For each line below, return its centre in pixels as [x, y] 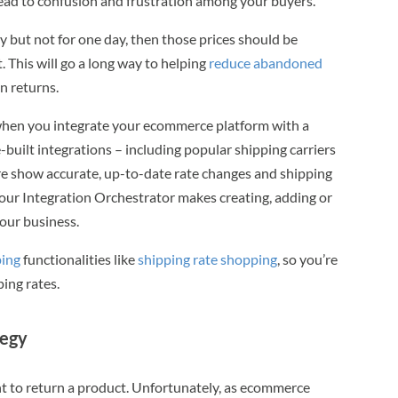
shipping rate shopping [208, 259]
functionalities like [80, 259]
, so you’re [308, 259]
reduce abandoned [266, 62]
